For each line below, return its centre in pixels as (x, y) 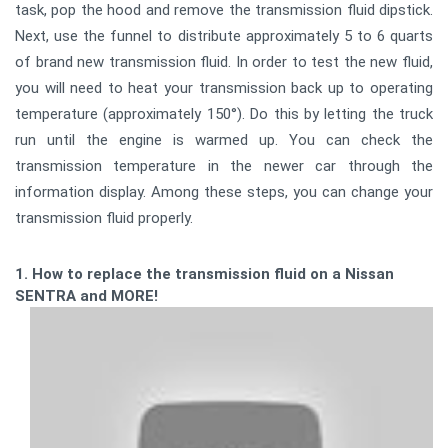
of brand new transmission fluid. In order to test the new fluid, (224, 62)
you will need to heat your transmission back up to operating (224, 88)
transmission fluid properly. (104, 218)
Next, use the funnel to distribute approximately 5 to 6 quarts (224, 36)
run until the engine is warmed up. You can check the (224, 140)
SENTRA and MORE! (86, 296)
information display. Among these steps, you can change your (224, 192)
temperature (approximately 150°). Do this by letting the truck (224, 114)
